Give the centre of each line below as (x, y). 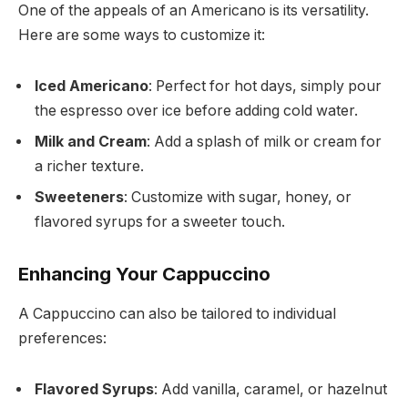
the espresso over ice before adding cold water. (196, 111)
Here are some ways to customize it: (142, 36)
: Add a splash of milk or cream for (264, 142)
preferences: (62, 339)
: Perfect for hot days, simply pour (265, 87)
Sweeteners (79, 198)
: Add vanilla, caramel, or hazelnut (270, 389)
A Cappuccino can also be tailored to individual (177, 314)
